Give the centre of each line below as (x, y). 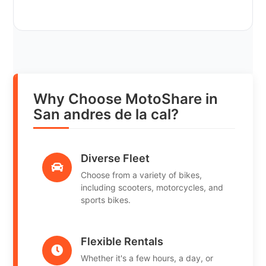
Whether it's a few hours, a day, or (147, 258)
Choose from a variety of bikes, (142, 175)
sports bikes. (106, 199)
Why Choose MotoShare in (126, 99)
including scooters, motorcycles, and (152, 187)
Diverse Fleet (115, 158)
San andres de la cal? (106, 114)
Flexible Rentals (122, 241)
